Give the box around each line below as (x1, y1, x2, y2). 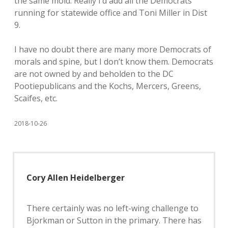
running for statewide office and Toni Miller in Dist (14, 7, 207, 18)
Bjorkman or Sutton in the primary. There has (26, 215, 202, 226)
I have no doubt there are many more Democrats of (14, 44, 211, 55)
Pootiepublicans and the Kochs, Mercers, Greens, (14, 80, 201, 92)
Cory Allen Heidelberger (26, 172, 125, 183)
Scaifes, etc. (14, 93, 58, 104)
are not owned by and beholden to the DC (14, 68, 174, 79)
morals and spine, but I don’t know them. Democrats (14, 56, 213, 67)
